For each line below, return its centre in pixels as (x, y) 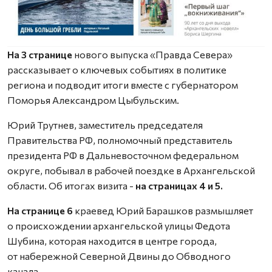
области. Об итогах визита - (70, 185)
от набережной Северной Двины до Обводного (119, 256)
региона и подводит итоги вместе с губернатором (123, 84)
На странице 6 (41, 210)
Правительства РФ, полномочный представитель (120, 140)
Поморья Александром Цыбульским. (93, 100)
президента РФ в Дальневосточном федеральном (123, 155)
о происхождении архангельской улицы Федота (119, 225)
